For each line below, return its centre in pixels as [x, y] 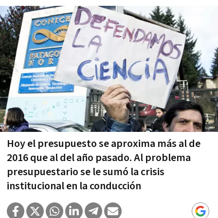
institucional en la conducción [74, 186]
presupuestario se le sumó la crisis [86, 172]
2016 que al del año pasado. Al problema [99, 158]
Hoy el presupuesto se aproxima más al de [104, 144]
